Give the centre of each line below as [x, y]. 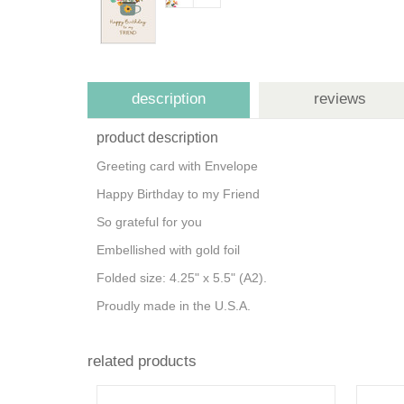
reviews [340, 99]
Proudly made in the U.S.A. [175, 306]
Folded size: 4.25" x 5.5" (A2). [185, 278]
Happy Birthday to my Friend [180, 194]
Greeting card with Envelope [183, 166]
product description [157, 138]
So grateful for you [151, 222]
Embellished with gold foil [170, 250]
